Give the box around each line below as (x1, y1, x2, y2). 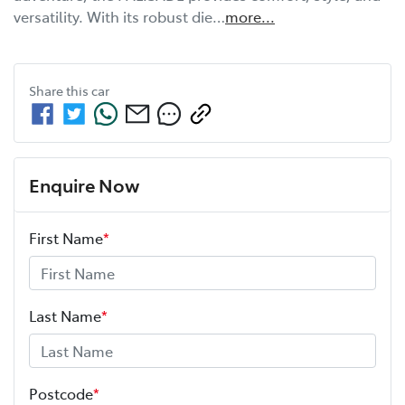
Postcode (29, 382, 93, 403)
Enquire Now (29, 171, 139, 197)
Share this (29, 80, 91, 99)
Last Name (29, 305, 101, 325)
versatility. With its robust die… (14, 5, 225, 26)
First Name (29, 227, 103, 248)
